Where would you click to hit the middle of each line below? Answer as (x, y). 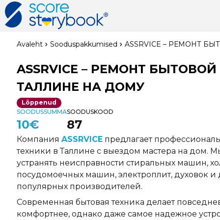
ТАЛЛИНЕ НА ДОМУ (80, 87)
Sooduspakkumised (83, 44)
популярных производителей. (79, 186)
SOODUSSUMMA (41, 111)
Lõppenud (39, 103)
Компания (39, 139)
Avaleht (29, 44)
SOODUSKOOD (90, 111)
